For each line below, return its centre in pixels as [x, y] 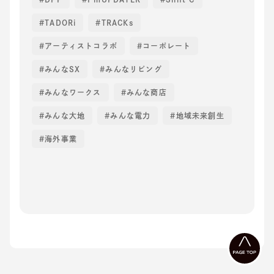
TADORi [61, 22]
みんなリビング [134, 69]
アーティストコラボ [81, 46]
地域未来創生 [200, 115]
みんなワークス [73, 92]
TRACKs [117, 22]
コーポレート [167, 46]
